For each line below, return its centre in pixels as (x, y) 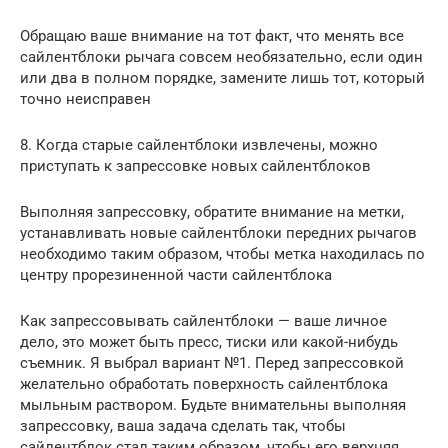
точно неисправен (85, 98)
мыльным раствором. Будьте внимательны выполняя (213, 404)
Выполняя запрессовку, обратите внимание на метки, (212, 211)
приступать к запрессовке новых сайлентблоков (195, 165)
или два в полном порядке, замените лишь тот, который (222, 77)
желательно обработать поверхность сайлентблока (204, 383)
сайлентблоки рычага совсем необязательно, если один (221, 56)
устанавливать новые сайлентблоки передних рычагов (218, 232)
